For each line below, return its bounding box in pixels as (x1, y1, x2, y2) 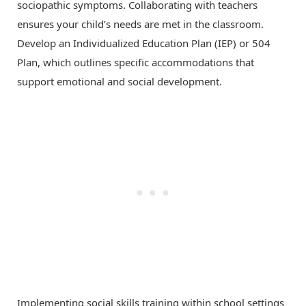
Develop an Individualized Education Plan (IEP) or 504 (17, 36, 270, 51)
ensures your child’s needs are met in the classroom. (17, 17, 264, 31)
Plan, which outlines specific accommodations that (17, 55, 254, 70)
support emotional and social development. (17, 74, 222, 89)
